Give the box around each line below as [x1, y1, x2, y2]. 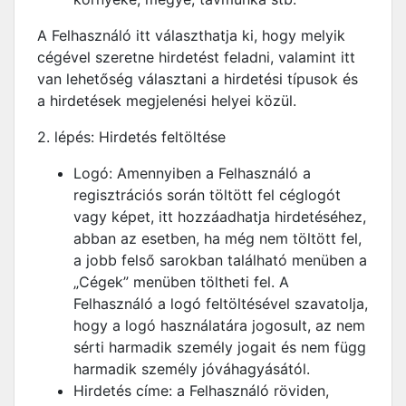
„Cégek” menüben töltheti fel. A [73, 273, 289, 291]
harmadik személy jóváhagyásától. [73, 360, 310, 378]
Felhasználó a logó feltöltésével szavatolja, [73, 295, 368, 313]
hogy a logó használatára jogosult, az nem [73, 316, 365, 334]
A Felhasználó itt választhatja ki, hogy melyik [37, 26, 345, 44]
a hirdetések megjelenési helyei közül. [37, 92, 296, 110]
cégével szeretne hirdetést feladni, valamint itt [37, 48, 355, 66]
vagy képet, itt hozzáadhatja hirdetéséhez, [73, 208, 366, 226]
